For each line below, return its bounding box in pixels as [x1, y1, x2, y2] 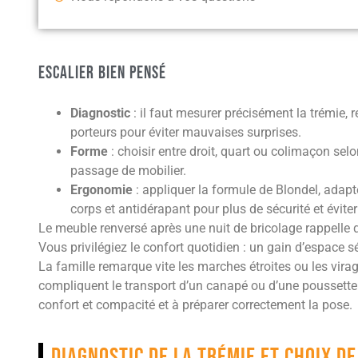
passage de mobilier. [70, 163, 186, 179]
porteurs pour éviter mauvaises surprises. [70, 125, 301, 141]
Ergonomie [70, 182, 133, 198]
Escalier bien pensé [38, 62, 166, 85]
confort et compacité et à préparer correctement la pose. [38, 297, 352, 313]
